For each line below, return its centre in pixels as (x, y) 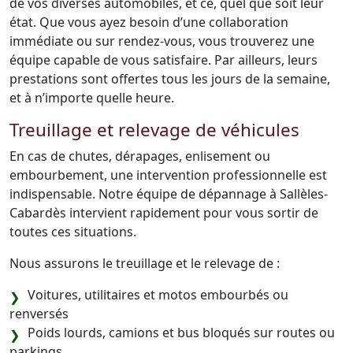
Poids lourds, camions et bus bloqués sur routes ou (181, 333)
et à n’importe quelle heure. (92, 98)
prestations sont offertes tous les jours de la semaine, (170, 79)
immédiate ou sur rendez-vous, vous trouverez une (162, 41)
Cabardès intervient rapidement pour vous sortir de (164, 213)
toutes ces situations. (73, 232)
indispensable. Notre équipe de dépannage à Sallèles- (169, 194)
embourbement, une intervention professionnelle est (168, 175)
